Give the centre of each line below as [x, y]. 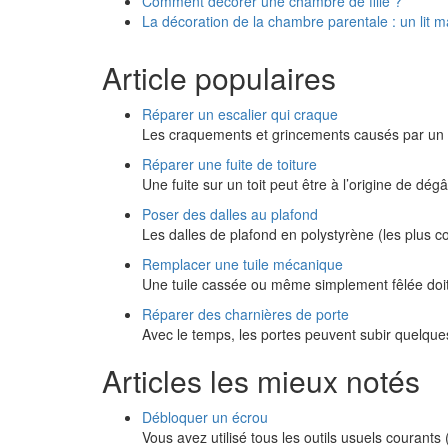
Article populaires [219, 77]
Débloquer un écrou [205, 417]
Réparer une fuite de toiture [229, 164]
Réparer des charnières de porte [245, 314]
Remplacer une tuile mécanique [242, 264]
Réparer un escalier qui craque [240, 114]
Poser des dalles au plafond [230, 214]
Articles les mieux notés [261, 380]
